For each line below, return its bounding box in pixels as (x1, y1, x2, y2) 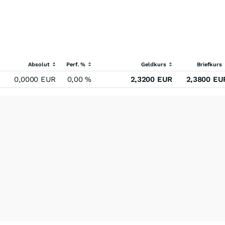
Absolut (28, 61, 51, 68)
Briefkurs (197, 61, 222, 68)
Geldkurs (141, 61, 166, 68)
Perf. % (66, 61, 87, 68)
